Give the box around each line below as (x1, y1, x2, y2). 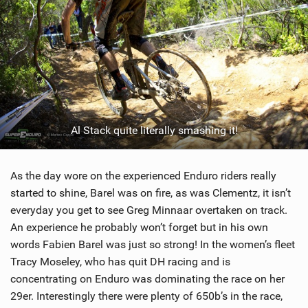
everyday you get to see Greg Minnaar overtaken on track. (10, 203, 287, 217)
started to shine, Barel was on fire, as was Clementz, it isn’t (10, 186, 291, 200)
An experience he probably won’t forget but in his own (10, 221, 268, 234)
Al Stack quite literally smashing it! (70, 124, 238, 137)
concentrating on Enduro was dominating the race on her (10, 272, 285, 286)
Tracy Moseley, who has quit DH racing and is (10, 255, 230, 269)
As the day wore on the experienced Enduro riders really (10, 169, 276, 183)
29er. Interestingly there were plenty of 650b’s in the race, (10, 289, 283, 303)
